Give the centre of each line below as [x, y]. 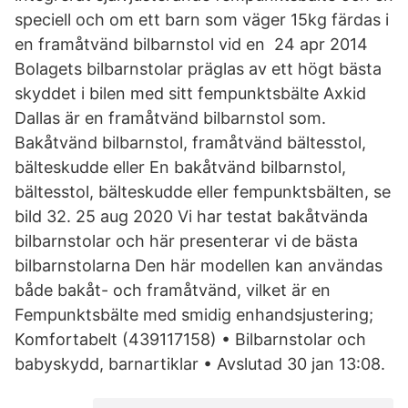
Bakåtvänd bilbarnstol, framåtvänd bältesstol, [190, 143]
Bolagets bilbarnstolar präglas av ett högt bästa [198, 69]
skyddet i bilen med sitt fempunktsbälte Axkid [190, 93]
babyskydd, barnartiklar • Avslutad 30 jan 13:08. [200, 364]
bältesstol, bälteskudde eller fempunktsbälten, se [203, 192]
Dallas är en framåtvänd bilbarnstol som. [170, 118]
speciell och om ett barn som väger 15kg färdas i [202, 20]
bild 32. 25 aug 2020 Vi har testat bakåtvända [191, 216]
